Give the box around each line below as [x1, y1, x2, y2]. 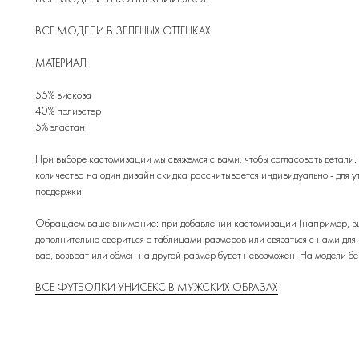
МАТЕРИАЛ [35, 55, 87, 71]
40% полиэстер [35, 103, 101, 119]
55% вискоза [35, 87, 91, 103]
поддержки [35, 184, 82, 199]
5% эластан [35, 119, 85, 135]
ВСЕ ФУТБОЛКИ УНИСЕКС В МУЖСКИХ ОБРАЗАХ [35, 280, 278, 295]
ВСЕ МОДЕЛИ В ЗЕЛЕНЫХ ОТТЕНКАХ [35, 23, 211, 38]
